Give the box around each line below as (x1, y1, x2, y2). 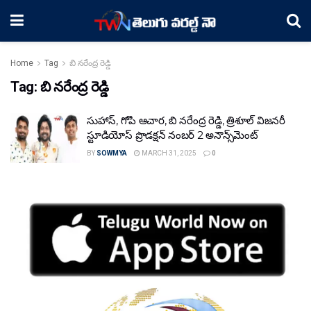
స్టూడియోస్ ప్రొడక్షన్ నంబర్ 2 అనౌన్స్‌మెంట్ (87, 128, 258, 142)
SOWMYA (96, 149, 127, 157)
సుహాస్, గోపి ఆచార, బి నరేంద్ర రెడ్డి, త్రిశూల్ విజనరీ (87, 114, 285, 127)
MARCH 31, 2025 (140, 149, 196, 157)
